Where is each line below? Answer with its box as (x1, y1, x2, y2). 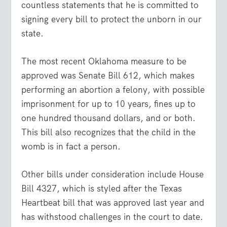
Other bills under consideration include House (21, 169, 204, 180)
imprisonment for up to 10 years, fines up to (21, 98, 196, 110)
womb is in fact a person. (21, 141, 121, 153)
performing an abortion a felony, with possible (21, 84, 205, 96)
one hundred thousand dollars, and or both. (21, 112, 196, 124)
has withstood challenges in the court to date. (21, 211, 204, 223)
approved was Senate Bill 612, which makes (21, 70, 195, 82)
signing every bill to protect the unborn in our (21, 13, 202, 25)
